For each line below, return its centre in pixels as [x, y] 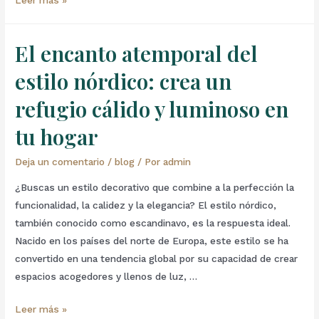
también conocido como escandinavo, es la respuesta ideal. [153, 223]
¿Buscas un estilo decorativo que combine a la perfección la [155, 187]
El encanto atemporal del [137, 53]
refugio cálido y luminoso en [152, 109]
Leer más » [41, 309]
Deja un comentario [60, 161]
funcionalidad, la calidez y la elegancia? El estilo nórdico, [146, 205]
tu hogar [57, 136]
